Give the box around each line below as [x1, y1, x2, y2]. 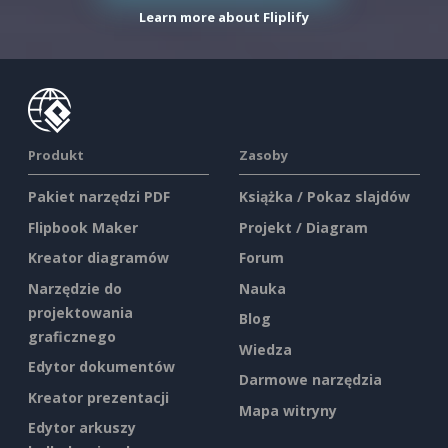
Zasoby [239, 146, 288, 165]
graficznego [28, 326, 116, 346]
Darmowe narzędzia [239, 370, 382, 390]
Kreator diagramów [28, 248, 169, 268]
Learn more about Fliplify [139, 8, 309, 27]
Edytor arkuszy [28, 418, 136, 438]
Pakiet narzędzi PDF [28, 187, 170, 207]
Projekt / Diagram [239, 217, 368, 237]
